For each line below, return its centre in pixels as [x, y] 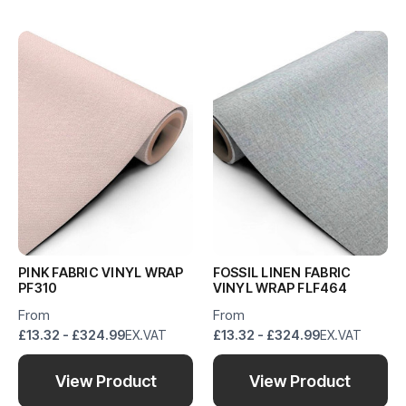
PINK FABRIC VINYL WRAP [101, 273]
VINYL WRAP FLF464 [280, 288]
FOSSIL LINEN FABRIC [282, 273]
